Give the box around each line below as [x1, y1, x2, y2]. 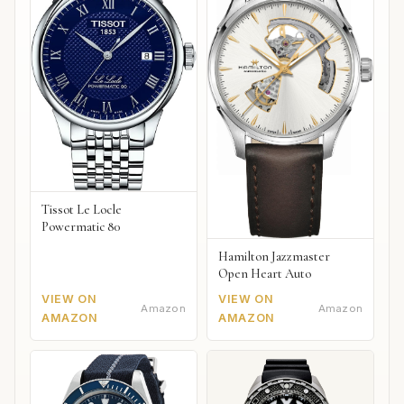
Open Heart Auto [218, 266, 312, 282]
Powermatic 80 [41, 219, 120, 235]
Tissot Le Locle [41, 202, 122, 218]
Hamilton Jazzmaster [218, 249, 331, 265]
